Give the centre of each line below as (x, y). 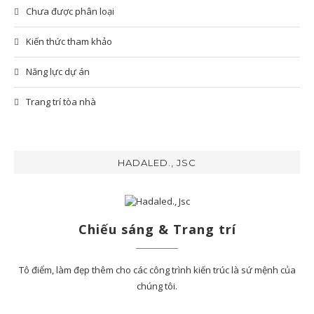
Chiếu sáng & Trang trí (157, 230)
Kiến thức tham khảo (69, 42)
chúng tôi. (157, 286)
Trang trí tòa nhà (61, 102)
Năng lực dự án (58, 72)
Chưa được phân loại (70, 12)
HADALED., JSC (157, 163)
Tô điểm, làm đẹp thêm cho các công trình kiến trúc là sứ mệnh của (157, 270)
